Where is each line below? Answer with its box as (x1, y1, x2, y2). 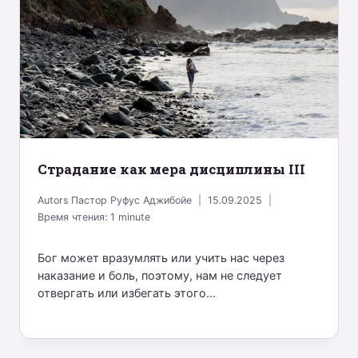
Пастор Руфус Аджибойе (70, 194, 192, 207)
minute (117, 211, 150, 224)
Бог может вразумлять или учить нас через (37, 250, 284, 265)
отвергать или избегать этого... (37, 285, 216, 300)
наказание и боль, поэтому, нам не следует (37, 268, 282, 282)
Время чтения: (37, 211, 107, 224)
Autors (37, 194, 69, 207)
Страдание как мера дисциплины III (37, 160, 305, 179)
